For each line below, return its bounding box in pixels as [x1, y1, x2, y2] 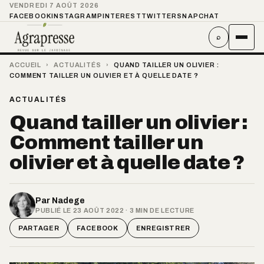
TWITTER [141, 12, 177, 19]
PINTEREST [97, 12, 141, 19]
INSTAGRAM [51, 12, 97, 19]
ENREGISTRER [136, 224, 190, 232]
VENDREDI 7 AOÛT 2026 [9, 2, 99, 9]
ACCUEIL [9, 61, 42, 68]
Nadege [52, 196, 85, 205]
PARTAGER [18, 224, 60, 232]
